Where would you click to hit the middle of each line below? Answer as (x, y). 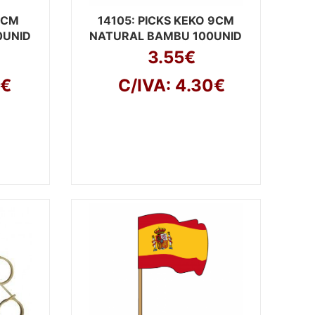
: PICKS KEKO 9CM (182, 20)
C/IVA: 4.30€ (171, 85)
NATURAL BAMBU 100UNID (166, 36)
